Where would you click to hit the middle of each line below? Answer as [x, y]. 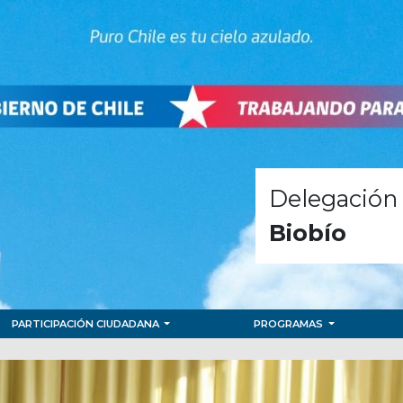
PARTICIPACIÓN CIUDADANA [86, 324]
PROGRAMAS [290, 324]
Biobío [308, 233]
